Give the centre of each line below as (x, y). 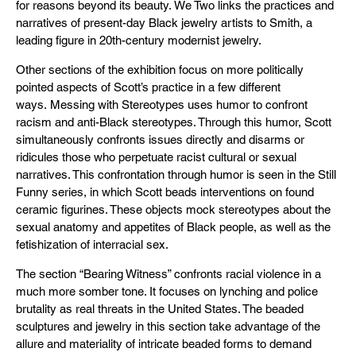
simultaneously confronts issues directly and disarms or (160, 139)
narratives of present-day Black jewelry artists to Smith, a (164, 23)
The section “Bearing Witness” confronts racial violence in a (168, 274)
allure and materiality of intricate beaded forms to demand (164, 344)
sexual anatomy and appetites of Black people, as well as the (173, 227)
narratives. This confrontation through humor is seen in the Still (176, 174)
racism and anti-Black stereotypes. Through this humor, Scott (174, 122)
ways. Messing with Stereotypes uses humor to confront (162, 104)
